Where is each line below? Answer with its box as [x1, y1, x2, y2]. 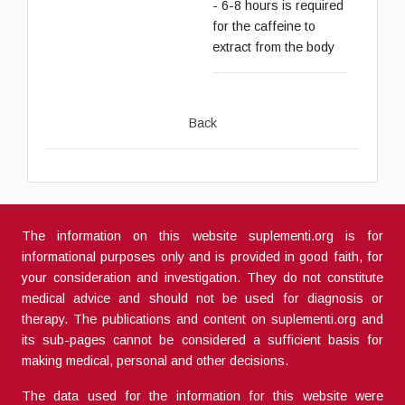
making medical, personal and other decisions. [22, 353, 288, 368]
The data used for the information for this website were [22, 388, 383, 403]
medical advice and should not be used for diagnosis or [22, 290, 383, 306]
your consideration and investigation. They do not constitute [22, 269, 383, 285]
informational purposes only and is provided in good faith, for [22, 249, 383, 264]
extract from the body [212, 39, 334, 54]
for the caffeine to [212, 18, 316, 33]
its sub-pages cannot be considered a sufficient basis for [22, 332, 383, 347]
